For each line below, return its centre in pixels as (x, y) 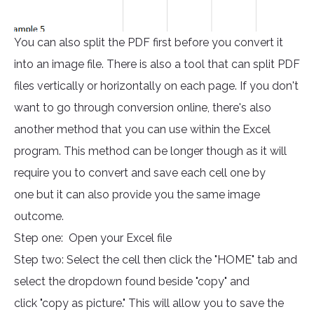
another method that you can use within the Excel (142, 130)
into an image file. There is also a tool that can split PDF (157, 64)
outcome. (42, 217)
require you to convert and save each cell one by (140, 173)
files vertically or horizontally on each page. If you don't (156, 86)
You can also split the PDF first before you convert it (149, 43)
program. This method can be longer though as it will (150, 151)
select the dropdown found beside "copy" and (132, 282)
